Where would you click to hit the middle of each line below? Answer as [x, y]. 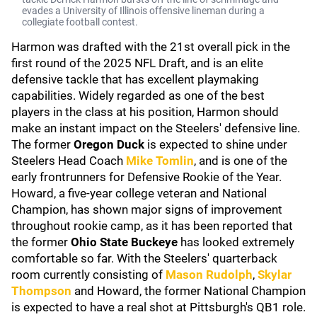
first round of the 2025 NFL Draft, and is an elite [137, 63]
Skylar [275, 275]
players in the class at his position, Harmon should [145, 112]
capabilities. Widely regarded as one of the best [138, 96]
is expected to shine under [217, 144]
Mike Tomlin [160, 161]
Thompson [41, 291]
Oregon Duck [110, 144]
